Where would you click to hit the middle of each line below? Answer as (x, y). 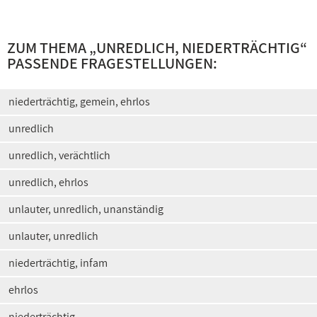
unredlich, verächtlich (59, 155)
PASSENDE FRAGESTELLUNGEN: (112, 63)
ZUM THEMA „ (52, 47)
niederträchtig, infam (58, 263)
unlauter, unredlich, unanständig (86, 209)
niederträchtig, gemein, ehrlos (79, 102)
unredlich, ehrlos (48, 182)
